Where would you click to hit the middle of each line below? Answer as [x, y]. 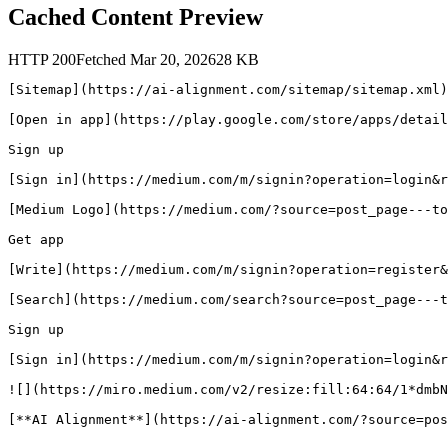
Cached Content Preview [135, 17]
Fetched [103, 60]
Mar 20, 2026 [173, 60]
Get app [36, 240]
